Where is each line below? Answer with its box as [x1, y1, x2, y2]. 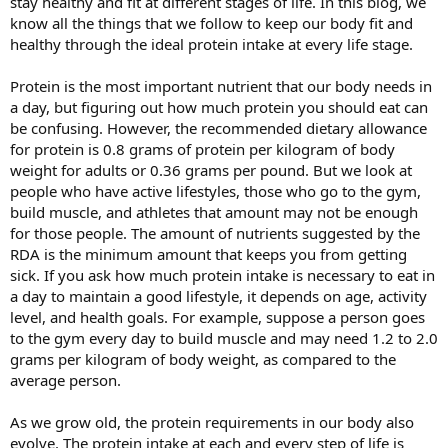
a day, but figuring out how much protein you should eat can [10, 97, 428, 117]
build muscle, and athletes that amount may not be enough [10, 202, 418, 222]
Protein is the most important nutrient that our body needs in [10, 76, 432, 96]
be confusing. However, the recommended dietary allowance [10, 118, 427, 138]
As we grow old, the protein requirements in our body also [10, 412, 414, 432]
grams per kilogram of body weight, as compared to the [10, 349, 396, 369]
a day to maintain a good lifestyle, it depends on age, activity [10, 286, 427, 306]
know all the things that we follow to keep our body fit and [10, 13, 413, 33]
